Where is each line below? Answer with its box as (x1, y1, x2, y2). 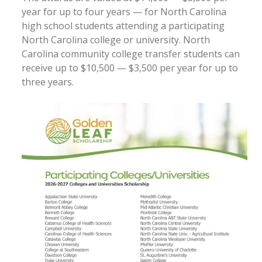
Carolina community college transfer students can (22, 47, 240, 61)
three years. (22, 75, 74, 89)
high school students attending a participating (22, 19, 225, 33)
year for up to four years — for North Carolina (22, 5, 226, 19)
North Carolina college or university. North (22, 33, 210, 47)
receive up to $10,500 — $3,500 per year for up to (22, 61, 238, 75)
